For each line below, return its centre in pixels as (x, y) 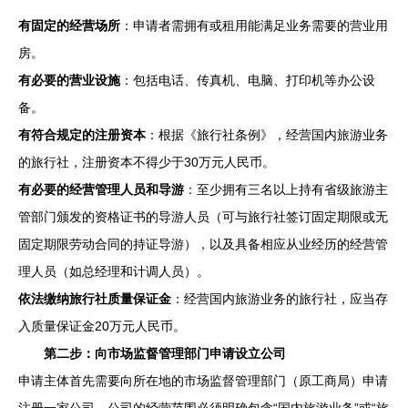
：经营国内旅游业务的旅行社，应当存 (280, 298)
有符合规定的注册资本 (82, 134)
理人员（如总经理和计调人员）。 (114, 271)
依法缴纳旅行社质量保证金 (95, 298)
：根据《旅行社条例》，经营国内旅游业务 (267, 134)
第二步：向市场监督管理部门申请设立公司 (165, 353)
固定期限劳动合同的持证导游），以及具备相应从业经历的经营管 (203, 244)
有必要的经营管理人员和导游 (101, 189)
